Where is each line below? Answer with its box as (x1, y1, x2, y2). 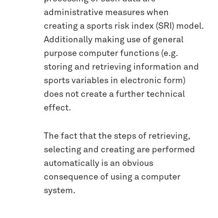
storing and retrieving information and (44, 63, 199, 72)
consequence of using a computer (44, 173, 181, 182)
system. (44, 186, 75, 196)
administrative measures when (44, 8, 169, 18)
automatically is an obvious (44, 159, 153, 168)
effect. (44, 104, 71, 113)
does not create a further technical (44, 90, 185, 99)
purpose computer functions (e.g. (44, 49, 178, 58)
